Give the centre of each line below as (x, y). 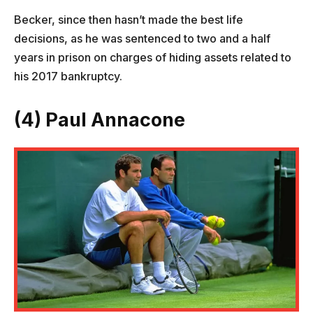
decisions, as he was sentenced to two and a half (142, 39)
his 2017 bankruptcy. (68, 77)
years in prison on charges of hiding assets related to (153, 58)
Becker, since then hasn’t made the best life (129, 20)
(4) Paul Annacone (100, 120)
